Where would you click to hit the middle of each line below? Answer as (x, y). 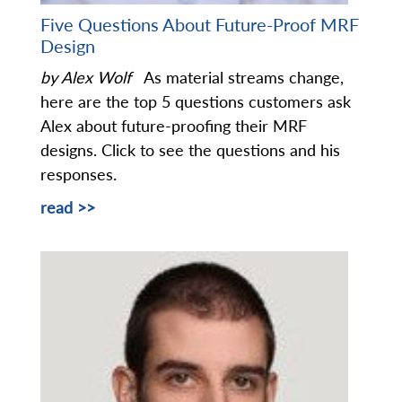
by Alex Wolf (88, 78)
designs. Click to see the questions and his (190, 150)
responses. (81, 175)
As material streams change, (240, 78)
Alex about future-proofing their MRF (174, 126)
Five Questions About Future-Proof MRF (200, 25)
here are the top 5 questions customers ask (196, 102)
